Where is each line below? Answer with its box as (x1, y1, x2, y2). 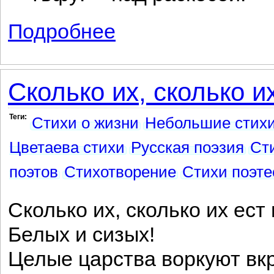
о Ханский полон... (116, 21, 190, 31)
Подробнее (8, 20, 116, 43)
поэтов (9, 163, 58, 180)
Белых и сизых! (8, 223, 155, 246)
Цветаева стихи (9, 139, 125, 156)
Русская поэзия (131, 139, 244, 156)
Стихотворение (64, 163, 176, 180)
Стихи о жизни (32, 114, 139, 131)
